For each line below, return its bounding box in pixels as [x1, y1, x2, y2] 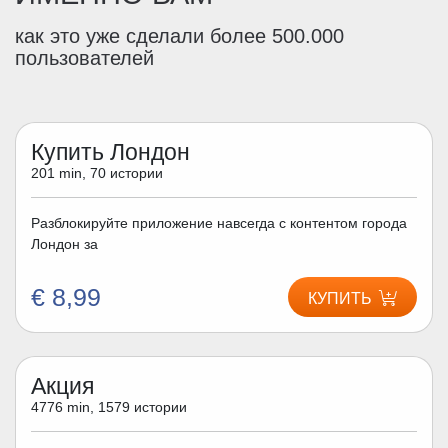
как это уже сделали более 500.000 [15, 25, 344, 47]
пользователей [15, 47, 154, 69]
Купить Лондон [31, 138, 190, 165]
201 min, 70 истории [31, 165, 163, 181]
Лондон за [31, 235, 98, 252]
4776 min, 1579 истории [31, 399, 187, 415]
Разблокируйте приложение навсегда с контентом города [31, 214, 407, 231]
